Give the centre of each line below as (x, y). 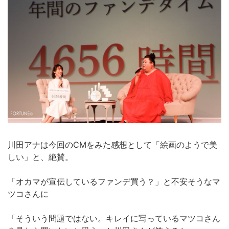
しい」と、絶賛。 (40, 157)
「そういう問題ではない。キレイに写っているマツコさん (114, 218)
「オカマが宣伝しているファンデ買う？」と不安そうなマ (114, 181)
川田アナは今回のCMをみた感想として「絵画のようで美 (112, 144)
